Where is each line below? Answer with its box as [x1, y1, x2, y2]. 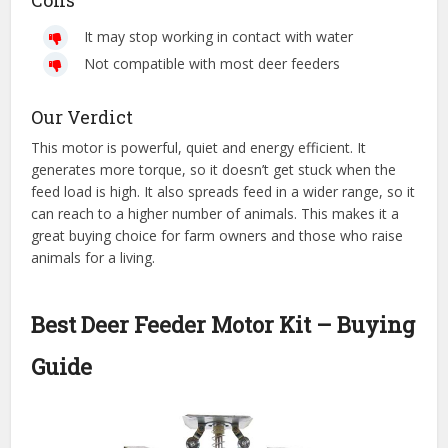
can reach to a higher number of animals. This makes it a [31, 204, 400, 224]
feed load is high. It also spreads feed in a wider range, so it [31, 182, 416, 202]
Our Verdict [31, 105, 134, 130]
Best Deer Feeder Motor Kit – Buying [31, 310, 416, 340]
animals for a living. [31, 248, 156, 268]
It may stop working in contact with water [84, 27, 354, 47]
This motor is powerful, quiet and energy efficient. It [31, 138, 367, 158]
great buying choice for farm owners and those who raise [31, 226, 404, 246]
